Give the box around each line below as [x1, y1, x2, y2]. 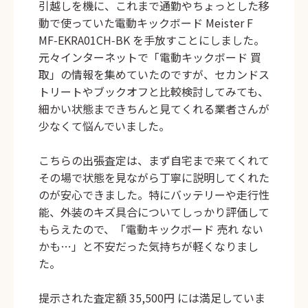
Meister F [206, 14, 253, 32]
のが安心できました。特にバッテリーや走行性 [38, 186, 269, 203]
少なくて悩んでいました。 [38, 118, 170, 135]
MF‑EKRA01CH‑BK [38, 32, 130, 49]
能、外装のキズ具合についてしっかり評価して [38, 203, 269, 221]
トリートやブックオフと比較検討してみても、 [38, 83, 269, 100]
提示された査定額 [38, 289, 129, 307]
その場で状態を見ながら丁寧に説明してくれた [38, 169, 269, 186]
